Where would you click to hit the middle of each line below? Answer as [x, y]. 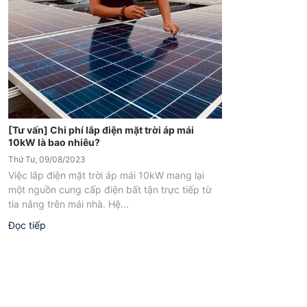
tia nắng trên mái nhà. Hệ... [69, 204]
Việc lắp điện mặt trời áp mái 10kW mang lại [106, 175]
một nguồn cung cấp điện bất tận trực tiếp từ [110, 190]
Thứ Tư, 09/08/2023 [47, 160]
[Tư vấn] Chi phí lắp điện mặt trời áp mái [101, 130]
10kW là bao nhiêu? [54, 143]
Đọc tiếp [27, 225]
